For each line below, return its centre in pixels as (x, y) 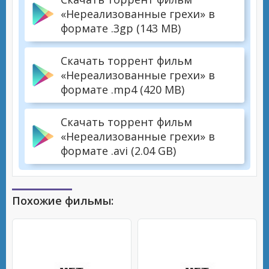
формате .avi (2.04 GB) (118, 151)
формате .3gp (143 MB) (121, 28)
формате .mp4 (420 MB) (122, 89)
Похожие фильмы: (63, 201)
